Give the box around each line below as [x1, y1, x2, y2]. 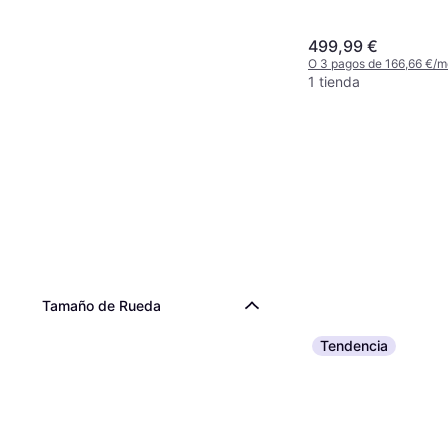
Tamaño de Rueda [42, 297, 161, 314]
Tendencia [320, 337, 388, 355]
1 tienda [308, 73, 360, 91]
